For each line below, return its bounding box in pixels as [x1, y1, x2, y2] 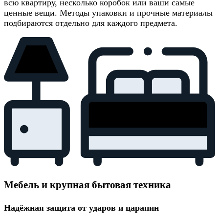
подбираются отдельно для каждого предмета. [4, 18, 177, 28]
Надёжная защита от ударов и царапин [4, 202, 159, 213]
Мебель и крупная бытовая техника [4, 179, 171, 191]
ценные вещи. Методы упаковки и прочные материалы [4, 7, 213, 18]
